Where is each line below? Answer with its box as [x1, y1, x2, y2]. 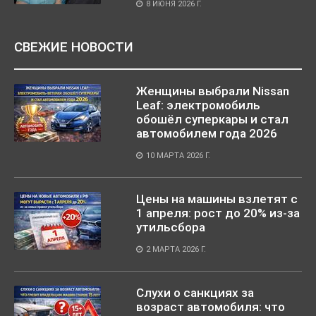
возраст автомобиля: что [136, 299, 285, 314]
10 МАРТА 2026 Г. [146, 150, 210, 160]
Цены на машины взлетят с [136, 191, 298, 206]
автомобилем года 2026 [136, 126, 277, 140]
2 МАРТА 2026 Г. [146, 244, 206, 254]
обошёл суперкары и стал [136, 111, 288, 126]
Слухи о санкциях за [136, 285, 254, 300]
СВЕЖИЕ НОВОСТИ [14, 38, 133, 55]
